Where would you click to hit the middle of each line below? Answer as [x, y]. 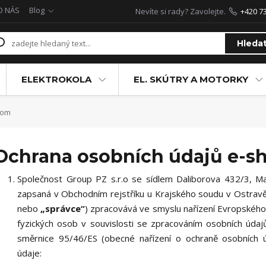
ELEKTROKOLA [56, 79]
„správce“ [63, 208]
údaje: [29, 253]
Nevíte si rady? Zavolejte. [180, 11]
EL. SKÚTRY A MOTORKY [191, 79]
